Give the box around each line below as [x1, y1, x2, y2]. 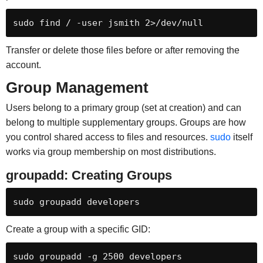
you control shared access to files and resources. [5, 132, 210, 143]
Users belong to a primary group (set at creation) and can [5, 103, 241, 113]
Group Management [5, 79, 149, 96]
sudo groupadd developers [12, 197, 140, 208]
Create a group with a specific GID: [5, 224, 150, 235]
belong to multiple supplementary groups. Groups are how [5, 117, 246, 128]
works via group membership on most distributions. [5, 147, 216, 157]
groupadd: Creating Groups [5, 168, 172, 183]
